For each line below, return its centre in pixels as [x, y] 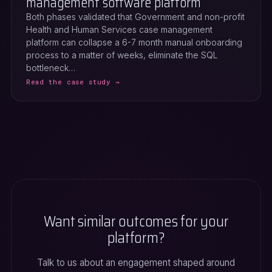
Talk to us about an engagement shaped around [136, 263]
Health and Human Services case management [119, 29]
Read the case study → [73, 82]
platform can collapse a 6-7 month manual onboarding [134, 42]
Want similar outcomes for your [136, 222]
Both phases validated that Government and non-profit [135, 17]
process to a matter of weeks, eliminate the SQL [122, 55]
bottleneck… [51, 68]
